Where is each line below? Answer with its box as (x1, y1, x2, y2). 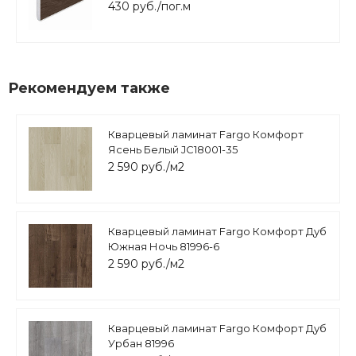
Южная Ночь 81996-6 (108, 240, 219, 253)
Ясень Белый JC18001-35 (108, 143, 238, 157)
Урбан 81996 (108, 337, 174, 350)
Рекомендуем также (8, 79, 170, 98)
